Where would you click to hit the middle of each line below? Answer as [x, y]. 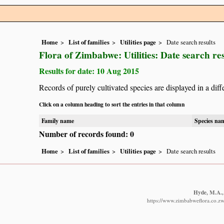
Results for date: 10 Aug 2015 [89, 71]
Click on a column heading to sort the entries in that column [112, 104]
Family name [58, 121]
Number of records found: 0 [86, 133]
